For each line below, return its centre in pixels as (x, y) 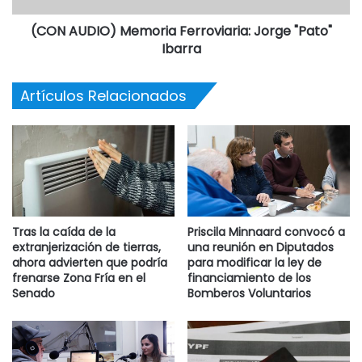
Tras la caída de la (64, 232)
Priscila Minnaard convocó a (266, 232)
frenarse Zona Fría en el (79, 278)
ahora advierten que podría (90, 263)
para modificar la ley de (255, 263)
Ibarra (181, 48)
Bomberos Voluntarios (249, 294)
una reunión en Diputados (261, 248)
